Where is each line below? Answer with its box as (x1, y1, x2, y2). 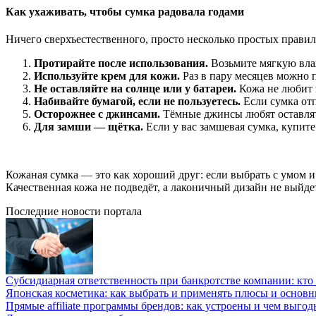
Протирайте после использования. (34, 57, 208, 70)
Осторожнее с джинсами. (34, 108, 160, 121)
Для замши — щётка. (34, 121, 143, 133)
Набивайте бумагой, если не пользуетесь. (34, 95, 241, 108)
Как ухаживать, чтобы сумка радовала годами (6, 6, 244, 18)
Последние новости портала (6, 205, 142, 218)
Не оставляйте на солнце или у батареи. (34, 83, 236, 95)
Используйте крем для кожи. (34, 70, 180, 83)
